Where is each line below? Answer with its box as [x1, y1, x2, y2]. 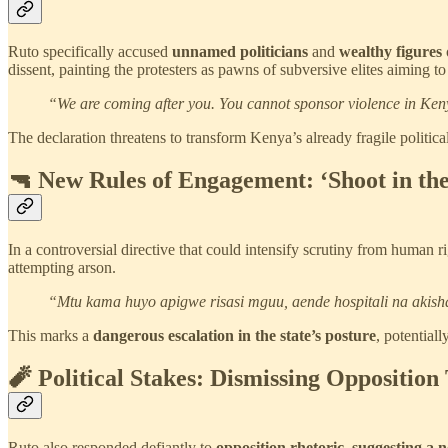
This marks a [8, 327, 93, 345]
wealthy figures [339, 43, 442, 61]
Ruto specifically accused [8, 43, 172, 61]
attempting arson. [8, 259, 116, 277]
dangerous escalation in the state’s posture [93, 327, 376, 345]
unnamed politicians [172, 43, 308, 61]
